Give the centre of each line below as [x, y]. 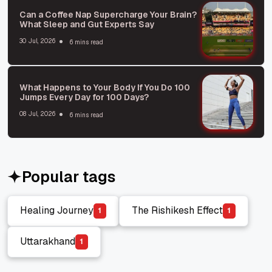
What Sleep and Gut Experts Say [87, 24]
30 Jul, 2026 [37, 41]
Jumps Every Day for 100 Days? [84, 97]
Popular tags [69, 176]
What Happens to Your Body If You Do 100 [105, 87]
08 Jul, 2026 [37, 114]
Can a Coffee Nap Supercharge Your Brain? [108, 14]
